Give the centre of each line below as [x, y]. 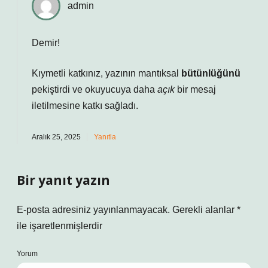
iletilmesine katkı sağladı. [85, 106]
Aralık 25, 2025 [56, 137]
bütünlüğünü [211, 73]
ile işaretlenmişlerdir [60, 226]
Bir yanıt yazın [63, 180]
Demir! [46, 43]
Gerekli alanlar [205, 210]
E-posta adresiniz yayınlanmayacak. [93, 210]
